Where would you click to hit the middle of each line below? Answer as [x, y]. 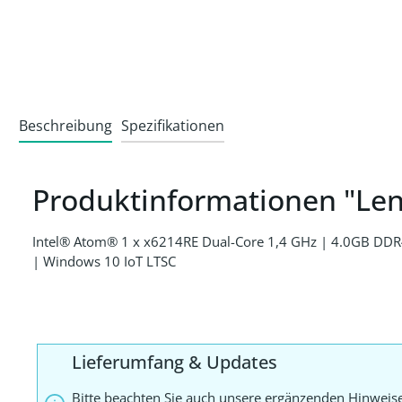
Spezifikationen [173, 126]
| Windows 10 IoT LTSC [104, 262]
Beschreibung [66, 126]
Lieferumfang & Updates [175, 363]
